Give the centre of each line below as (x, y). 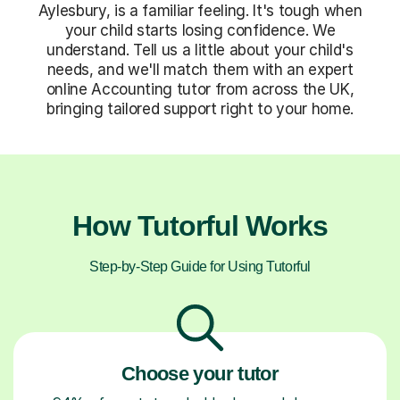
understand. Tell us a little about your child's (200, 50)
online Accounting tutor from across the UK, (200, 89)
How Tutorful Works (200, 225)
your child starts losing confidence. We (200, 30)
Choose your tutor (200, 373)
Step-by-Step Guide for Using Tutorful (200, 266)
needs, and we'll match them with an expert (200, 69)
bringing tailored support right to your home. (200, 108)
